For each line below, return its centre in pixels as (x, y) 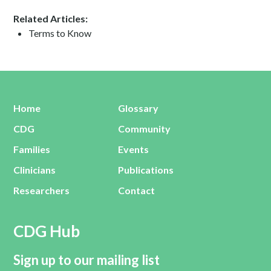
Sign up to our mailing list (87, 260)
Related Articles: (51, 18)
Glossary (139, 108)
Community (145, 129)
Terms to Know (60, 33)
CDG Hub (47, 231)
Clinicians (35, 170)
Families (32, 149)
